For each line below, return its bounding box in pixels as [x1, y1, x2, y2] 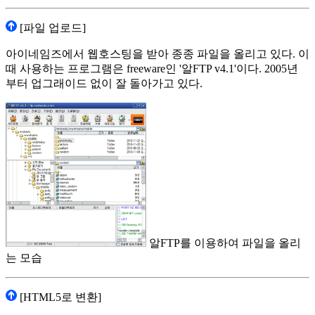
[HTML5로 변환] [17, 291, 101, 304]
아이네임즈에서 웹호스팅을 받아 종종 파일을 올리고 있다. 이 [6, 47, 309, 60]
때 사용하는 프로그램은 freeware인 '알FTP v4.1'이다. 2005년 [6, 62, 298, 75]
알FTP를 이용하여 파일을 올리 [146, 237, 301, 250]
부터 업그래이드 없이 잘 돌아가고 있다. [6, 77, 202, 89]
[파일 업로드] [17, 21, 86, 34]
